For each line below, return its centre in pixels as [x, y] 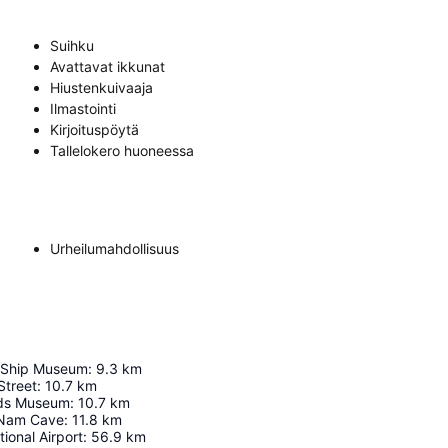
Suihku [72, 45]
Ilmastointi [83, 108]
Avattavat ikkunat [107, 66]
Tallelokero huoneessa [122, 150]
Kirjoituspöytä [94, 129]
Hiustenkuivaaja [101, 87]
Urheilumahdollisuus [114, 248]
